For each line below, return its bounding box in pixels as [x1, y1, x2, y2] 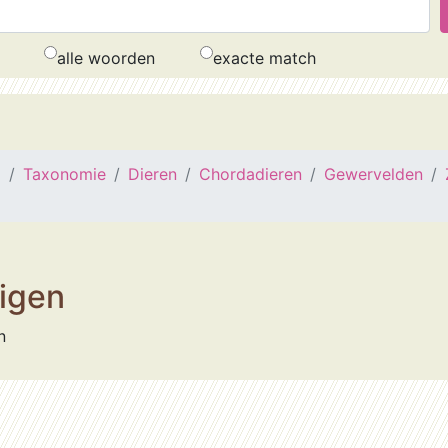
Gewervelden [324, 164, 423, 184]
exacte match [213, 48, 316, 68]
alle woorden [57, 48, 155, 68]
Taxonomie [23, 164, 106, 184]
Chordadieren [199, 164, 302, 184]
